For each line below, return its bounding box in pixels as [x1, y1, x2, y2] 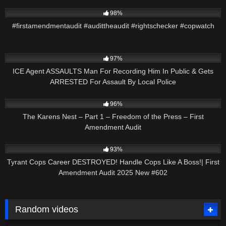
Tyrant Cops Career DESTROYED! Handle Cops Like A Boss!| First [7, 158, 219, 166]
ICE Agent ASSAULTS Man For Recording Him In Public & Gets [13, 67, 213, 75]
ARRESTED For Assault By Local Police [50, 77, 176, 86]
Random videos [15, 204, 79, 215]
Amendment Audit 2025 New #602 [59, 168, 167, 177]
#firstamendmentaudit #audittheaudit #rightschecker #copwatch [12, 21, 214, 30]
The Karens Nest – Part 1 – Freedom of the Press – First [22, 112, 204, 121]
